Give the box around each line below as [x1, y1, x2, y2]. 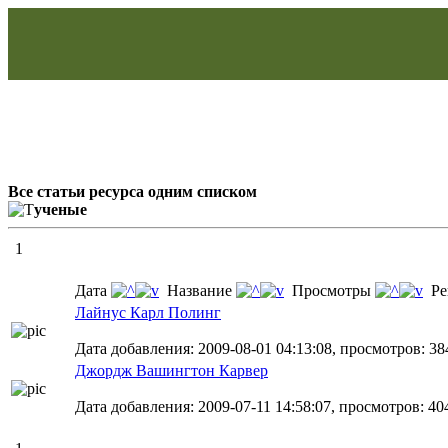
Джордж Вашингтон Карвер [75, 362, 268, 379]
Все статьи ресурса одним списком [8, 183, 257, 200]
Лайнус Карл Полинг [75, 304, 221, 321]
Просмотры [284, 282, 375, 299]
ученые [34, 201, 87, 218]
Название [159, 282, 236, 299]
